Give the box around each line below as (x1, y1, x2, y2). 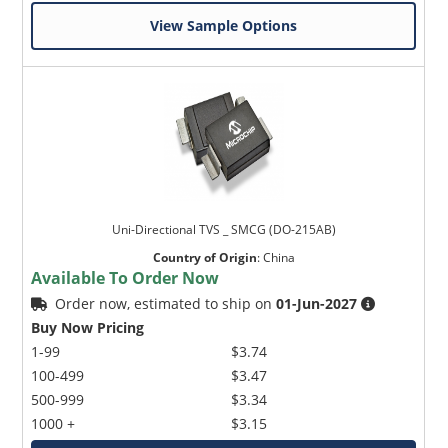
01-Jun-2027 (276, 294, 358, 314)
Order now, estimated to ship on (55, 294, 277, 314)
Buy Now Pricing (31, 318, 145, 338)
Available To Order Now (31, 267, 220, 290)
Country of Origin (152, 249, 257, 267)
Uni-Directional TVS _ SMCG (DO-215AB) (111, 221, 336, 239)
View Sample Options (150, 16, 298, 36)
